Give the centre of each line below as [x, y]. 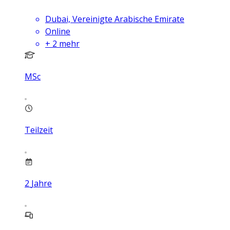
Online [58, 31]
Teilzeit [39, 130]
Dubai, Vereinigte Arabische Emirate [115, 19]
